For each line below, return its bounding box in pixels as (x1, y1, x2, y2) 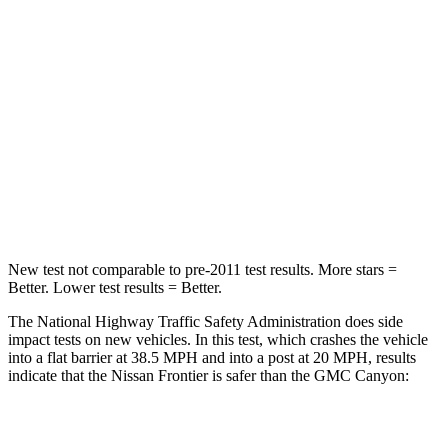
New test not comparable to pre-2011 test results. (8, 260, 314, 278)
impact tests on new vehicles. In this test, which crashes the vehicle (8, 330, 428, 348)
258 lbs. (227, 197, 270, 212)
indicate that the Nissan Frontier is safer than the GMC (8, 366, 355, 384)
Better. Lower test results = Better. (8, 278, 222, 296)
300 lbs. (291, 197, 334, 212)
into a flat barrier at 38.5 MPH (8, 348, 198, 366)
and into (198, 348, 257, 366)
